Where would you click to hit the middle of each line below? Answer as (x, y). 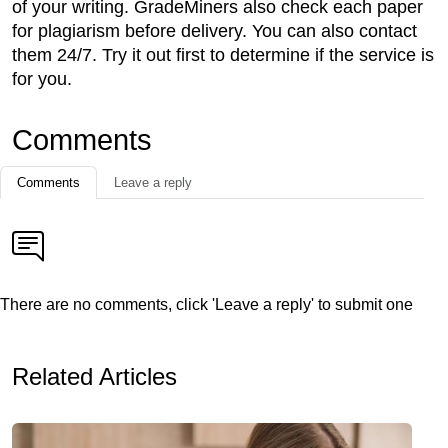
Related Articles (94, 377)
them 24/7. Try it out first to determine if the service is (223, 55)
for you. (42, 79)
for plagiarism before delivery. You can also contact (214, 31)
